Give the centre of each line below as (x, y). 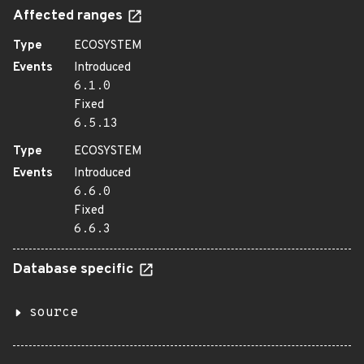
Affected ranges (69, 16)
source (54, 313)
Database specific (75, 270)
